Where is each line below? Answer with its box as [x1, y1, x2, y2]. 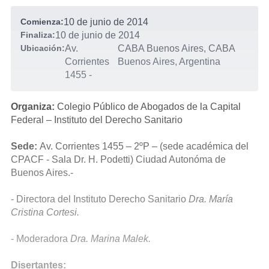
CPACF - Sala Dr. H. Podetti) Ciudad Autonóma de [11, 154, 226, 165]
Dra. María [186, 194, 233, 204]
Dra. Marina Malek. [70, 234, 151, 244]
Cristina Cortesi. [11, 207, 79, 217]
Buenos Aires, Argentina [117, 56, 220, 67]
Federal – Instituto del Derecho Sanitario [11, 115, 183, 125]
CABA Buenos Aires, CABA [117, 43, 235, 53]
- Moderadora [11, 234, 70, 244]
